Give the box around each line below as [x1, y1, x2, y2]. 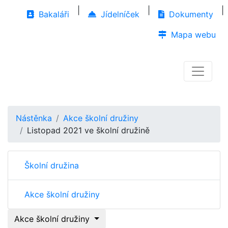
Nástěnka [16, 113, 52, 123]
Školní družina [24, 160, 79, 170]
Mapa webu [168, 30, 216, 40]
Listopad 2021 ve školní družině [27, 125, 150, 135]
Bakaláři [36, 9, 69, 19]
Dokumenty [166, 9, 213, 19]
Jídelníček [98, 9, 139, 19]
